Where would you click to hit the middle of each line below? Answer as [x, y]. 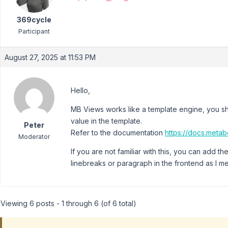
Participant [34, 32]
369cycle [34, 20]
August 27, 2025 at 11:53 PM [50, 58]
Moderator [34, 137]
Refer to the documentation [118, 133]
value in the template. [106, 121]
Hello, [80, 91]
